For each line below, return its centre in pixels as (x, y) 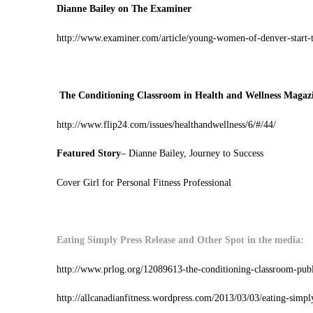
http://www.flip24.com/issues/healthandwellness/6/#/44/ (166, 124)
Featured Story (88, 154)
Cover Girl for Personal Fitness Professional (144, 182)
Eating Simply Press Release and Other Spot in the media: (180, 240)
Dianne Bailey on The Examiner (124, 9)
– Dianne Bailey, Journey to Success (192, 154)
